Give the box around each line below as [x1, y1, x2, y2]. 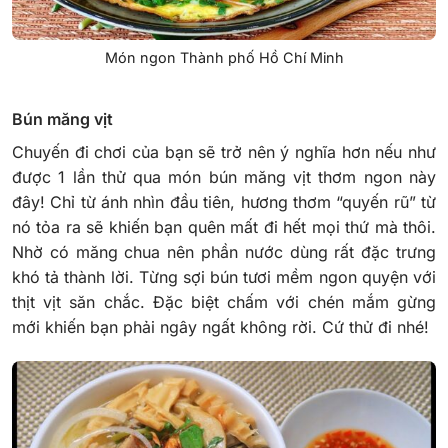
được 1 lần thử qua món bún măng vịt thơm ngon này [12, 166, 436, 187]
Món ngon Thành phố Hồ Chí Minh [104, 48, 344, 66]
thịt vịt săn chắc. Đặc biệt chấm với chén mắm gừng [12, 291, 436, 312]
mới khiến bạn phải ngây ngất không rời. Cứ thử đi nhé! [12, 316, 429, 337]
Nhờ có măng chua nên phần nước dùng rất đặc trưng [12, 241, 436, 262]
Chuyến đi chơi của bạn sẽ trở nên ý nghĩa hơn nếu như [12, 141, 436, 162]
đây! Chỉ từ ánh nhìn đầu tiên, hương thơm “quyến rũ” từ [12, 191, 436, 212]
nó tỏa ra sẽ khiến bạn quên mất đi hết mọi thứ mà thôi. [12, 216, 436, 237]
